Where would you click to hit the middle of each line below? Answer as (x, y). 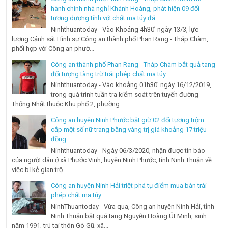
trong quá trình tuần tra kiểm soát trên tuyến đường (125, 95)
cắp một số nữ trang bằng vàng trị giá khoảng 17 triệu (129, 130)
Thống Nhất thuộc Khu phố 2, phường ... (69, 104)
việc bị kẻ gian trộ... (40, 170)
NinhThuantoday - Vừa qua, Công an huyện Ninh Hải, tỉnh (133, 206)
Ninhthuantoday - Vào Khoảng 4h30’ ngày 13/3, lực (125, 29)
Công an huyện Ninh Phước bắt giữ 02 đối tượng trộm (128, 120)
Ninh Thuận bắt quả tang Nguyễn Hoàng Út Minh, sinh (129, 216)
